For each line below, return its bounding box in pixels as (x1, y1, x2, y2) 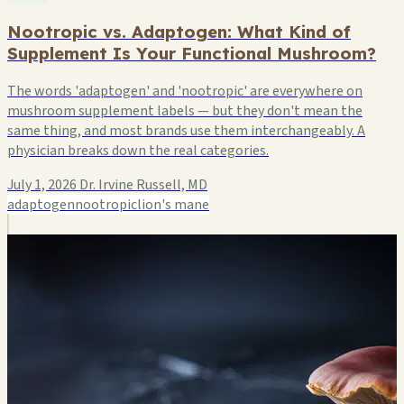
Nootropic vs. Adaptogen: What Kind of (7, 20, 351, 42)
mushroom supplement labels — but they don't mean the (7, 100, 363, 121)
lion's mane (137, 194, 209, 215)
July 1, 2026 (7, 174, 77, 195)
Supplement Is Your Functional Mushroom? (7, 41, 376, 64)
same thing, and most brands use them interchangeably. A (7, 120, 365, 141)
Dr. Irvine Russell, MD (79, 174, 207, 195)
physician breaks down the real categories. (7, 140, 269, 161)
